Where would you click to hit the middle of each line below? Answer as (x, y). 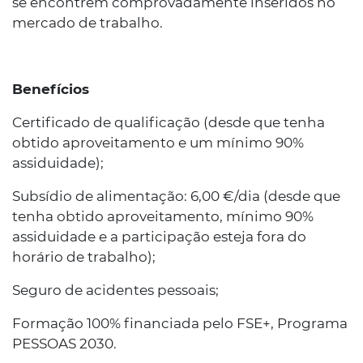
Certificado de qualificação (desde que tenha (169, 122)
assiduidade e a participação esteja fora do (159, 237)
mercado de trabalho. (88, 23)
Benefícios (51, 89)
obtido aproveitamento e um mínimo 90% (158, 143)
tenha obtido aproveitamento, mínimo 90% (163, 216)
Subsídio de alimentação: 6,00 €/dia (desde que (176, 196)
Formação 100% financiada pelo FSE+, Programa (180, 323)
